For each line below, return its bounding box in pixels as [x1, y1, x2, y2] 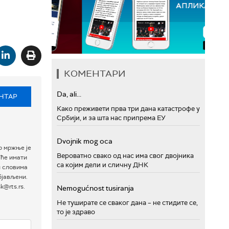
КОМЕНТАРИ [64, 67, 126, 80]
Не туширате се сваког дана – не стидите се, [57, 198, 198, 207]
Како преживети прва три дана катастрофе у [57, 104, 200, 113]
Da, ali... [57, 89, 81, 99]
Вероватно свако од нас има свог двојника [57, 151, 194, 160]
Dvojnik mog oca [57, 136, 112, 146]
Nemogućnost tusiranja [57, 183, 134, 193]
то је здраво [57, 207, 95, 216]
